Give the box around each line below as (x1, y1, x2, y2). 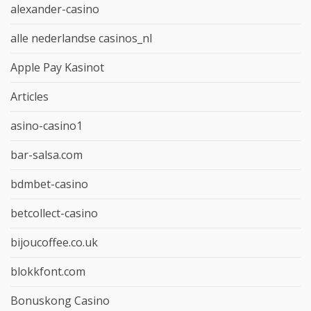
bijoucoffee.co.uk (10, 234, 98, 250)
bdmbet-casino (10, 176, 88, 192)
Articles (10, 88, 49, 104)
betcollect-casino (10, 205, 98, 221)
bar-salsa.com (10, 146, 83, 162)
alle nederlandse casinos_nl (10, 30, 152, 46)
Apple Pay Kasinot (10, 59, 104, 75)
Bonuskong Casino (10, 292, 110, 308)
